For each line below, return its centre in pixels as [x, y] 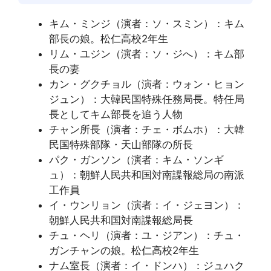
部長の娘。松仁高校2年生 [109, 38]
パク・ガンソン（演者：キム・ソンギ [136, 159]
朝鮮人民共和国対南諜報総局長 [121, 220]
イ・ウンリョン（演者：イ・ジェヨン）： [147, 205]
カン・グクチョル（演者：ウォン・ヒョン [147, 84]
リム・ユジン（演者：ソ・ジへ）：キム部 [147, 54]
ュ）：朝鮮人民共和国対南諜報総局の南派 [147, 175]
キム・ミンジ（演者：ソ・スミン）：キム [147, 23]
